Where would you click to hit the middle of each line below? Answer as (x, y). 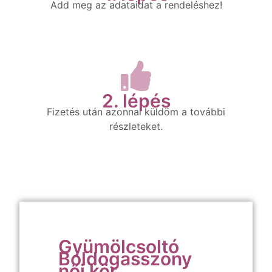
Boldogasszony (125, 259)
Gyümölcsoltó (119, 246)
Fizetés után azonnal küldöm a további (136, 112)
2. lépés (136, 101)
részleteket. (136, 126)
